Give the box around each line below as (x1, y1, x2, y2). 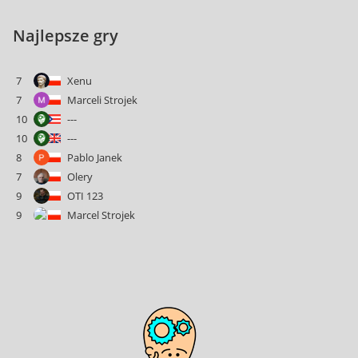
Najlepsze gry (13, 25, 118, 46)
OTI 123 (67, 189, 103, 203)
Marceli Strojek (67, 93, 137, 107)
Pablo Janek (67, 150, 122, 165)
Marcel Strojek (67, 208, 135, 222)
